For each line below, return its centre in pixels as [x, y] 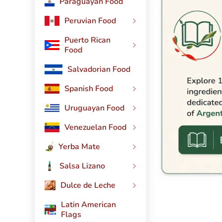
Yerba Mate [79, 147]
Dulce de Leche [88, 186]
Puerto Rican [88, 40]
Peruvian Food [90, 21]
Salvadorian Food [99, 70]
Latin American [88, 205]
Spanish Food [89, 89]
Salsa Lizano [82, 166]
